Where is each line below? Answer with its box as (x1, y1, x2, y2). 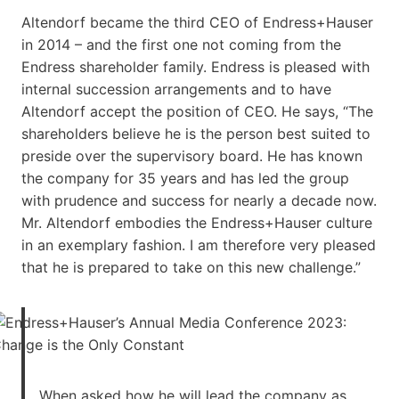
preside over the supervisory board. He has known (21, 146, 362, 165)
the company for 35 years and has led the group (21, 168, 349, 187)
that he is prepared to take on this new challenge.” (21, 257, 361, 276)
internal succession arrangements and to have (21, 79, 331, 98)
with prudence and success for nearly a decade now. (21, 191, 377, 209)
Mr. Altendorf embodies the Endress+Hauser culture (21, 213, 372, 232)
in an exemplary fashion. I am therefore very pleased (21, 235, 376, 254)
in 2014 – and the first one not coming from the (21, 35, 341, 53)
